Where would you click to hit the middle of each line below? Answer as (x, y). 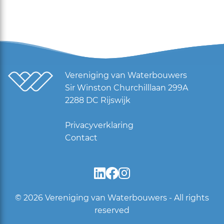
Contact (81, 138)
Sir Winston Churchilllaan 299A (126, 88)
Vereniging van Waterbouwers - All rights (126, 198)
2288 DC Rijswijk (98, 100)
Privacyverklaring (99, 125)
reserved (112, 210)
